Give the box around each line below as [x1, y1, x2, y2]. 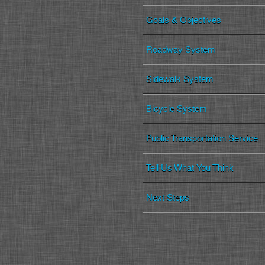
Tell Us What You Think [146, 163, 234, 174]
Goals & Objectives [146, 15, 221, 26]
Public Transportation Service [146, 133, 258, 144]
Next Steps [146, 192, 189, 203]
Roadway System [146, 44, 215, 56]
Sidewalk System [146, 74, 213, 85]
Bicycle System [146, 104, 206, 115]
